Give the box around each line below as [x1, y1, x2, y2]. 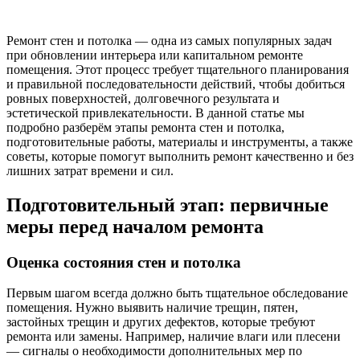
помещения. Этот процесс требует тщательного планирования [6, 62, 349, 76]
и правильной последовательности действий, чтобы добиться [6, 76, 345, 91]
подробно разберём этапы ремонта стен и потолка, [6, 120, 284, 134]
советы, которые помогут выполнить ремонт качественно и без [6, 149, 354, 163]
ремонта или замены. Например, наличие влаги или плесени [6, 329, 341, 344]
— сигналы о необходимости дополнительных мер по [6, 344, 302, 358]
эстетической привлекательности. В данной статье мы [6, 105, 305, 120]
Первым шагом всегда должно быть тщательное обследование [6, 286, 348, 301]
